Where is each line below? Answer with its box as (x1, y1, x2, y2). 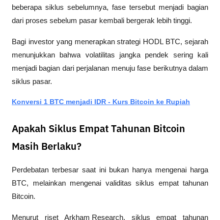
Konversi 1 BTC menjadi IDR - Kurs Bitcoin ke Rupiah (12, 97, 190, 106)
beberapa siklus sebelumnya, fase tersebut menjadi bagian (12, 3, 208, 11)
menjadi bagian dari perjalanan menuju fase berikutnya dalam (12, 64, 208, 72)
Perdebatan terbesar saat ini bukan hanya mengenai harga (12, 165, 208, 174)
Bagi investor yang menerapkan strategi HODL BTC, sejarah (12, 37, 208, 46)
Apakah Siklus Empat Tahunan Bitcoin (12, 124, 185, 134)
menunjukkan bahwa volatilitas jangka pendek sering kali (12, 51, 208, 59)
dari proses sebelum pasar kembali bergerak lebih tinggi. (12, 16, 192, 25)
